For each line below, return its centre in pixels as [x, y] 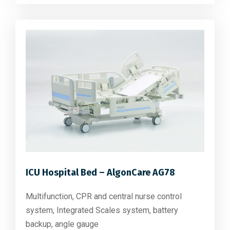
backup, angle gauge [62, 224]
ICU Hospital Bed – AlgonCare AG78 [100, 172]
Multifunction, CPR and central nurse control [104, 196]
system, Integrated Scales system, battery [102, 210]
